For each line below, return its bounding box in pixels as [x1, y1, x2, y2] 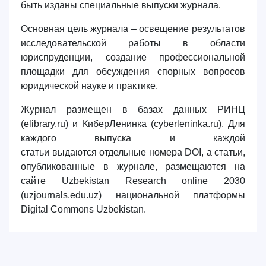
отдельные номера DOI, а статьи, [96, 147, 245, 157]
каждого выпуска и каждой [21, 133, 245, 143]
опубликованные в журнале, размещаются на [21, 161, 245, 172]
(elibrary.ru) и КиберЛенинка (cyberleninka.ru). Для [21, 119, 245, 129]
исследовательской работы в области [21, 38, 245, 48]
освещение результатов [136, 24, 246, 34]
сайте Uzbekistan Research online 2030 [21, 176, 245, 186]
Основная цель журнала [21, 24, 131, 34]
